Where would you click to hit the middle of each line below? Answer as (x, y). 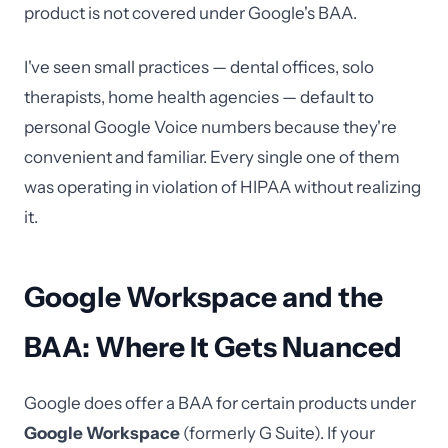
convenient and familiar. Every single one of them (212, 157)
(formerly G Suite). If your (277, 433)
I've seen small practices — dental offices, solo (199, 67)
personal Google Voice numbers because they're (210, 127)
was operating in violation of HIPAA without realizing (222, 187)
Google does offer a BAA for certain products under (220, 403)
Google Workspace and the (203, 297)
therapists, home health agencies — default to (199, 97)
